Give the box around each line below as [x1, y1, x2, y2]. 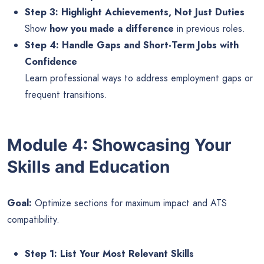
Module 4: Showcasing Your [7, 134, 231, 155]
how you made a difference [49, 22, 174, 36]
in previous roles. [174, 22, 245, 36]
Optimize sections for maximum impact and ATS [32, 196, 227, 210]
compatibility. [7, 212, 60, 226]
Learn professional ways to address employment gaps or [25, 71, 253, 85]
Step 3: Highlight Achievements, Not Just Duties [25, 5, 245, 19]
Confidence [25, 55, 77, 69]
